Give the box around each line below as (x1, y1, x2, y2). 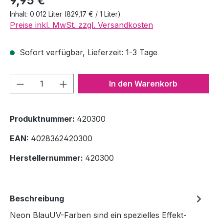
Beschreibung (10, 193, 64, 203)
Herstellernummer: (10, 153, 85, 163)
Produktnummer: (10, 113, 77, 124)
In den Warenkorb (109, 78, 178, 88)
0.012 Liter (30, 9, 64, 18)
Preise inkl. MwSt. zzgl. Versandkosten (10, 20, 153, 30)
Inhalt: (10, 9, 30, 18)
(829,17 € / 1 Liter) (64, 9, 121, 18)
